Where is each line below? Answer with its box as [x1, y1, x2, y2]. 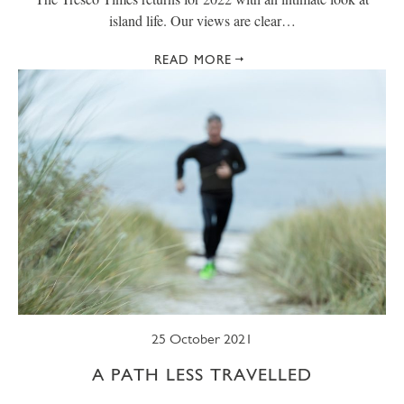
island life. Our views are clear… [108, 11, 296, 30]
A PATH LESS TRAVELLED [92, 363, 312, 385]
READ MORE [154, 52, 232, 67]
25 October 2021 [151, 330, 252, 347]
